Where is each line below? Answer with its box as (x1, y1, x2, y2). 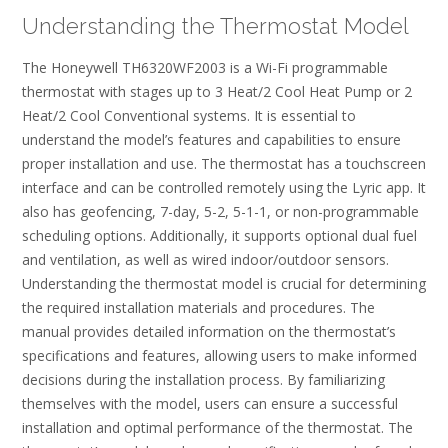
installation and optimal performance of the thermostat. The (22, 417, 413, 437)
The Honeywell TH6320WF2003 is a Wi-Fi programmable (22, 57, 388, 77)
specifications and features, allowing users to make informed (22, 345, 417, 365)
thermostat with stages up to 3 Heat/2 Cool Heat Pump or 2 (22, 81, 412, 101)
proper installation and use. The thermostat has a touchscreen (22, 153, 426, 173)
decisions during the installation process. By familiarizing (22, 369, 385, 389)
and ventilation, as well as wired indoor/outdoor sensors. (22, 249, 389, 269)
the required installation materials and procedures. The (22, 297, 375, 317)
